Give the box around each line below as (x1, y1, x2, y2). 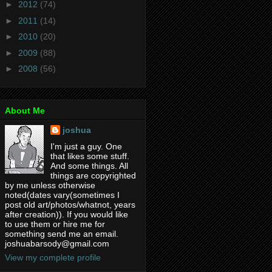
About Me (5, 105, 45, 115)
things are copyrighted (50, 170, 136, 180)
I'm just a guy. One (50, 141, 122, 151)
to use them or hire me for (5, 219, 105, 229)
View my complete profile (5, 252, 101, 262)
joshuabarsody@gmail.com (5, 238, 109, 248)
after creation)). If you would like (5, 209, 128, 219)
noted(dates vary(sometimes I (5, 189, 120, 200)
